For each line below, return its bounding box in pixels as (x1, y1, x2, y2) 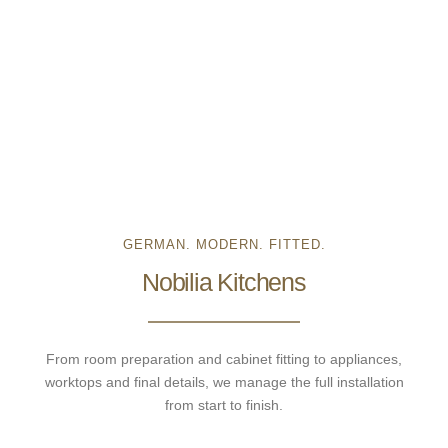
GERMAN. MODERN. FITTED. (122, 236, 326, 252)
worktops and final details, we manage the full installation (44, 373, 404, 390)
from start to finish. (165, 396, 283, 413)
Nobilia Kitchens (142, 267, 306, 296)
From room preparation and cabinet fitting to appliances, (46, 350, 402, 367)
